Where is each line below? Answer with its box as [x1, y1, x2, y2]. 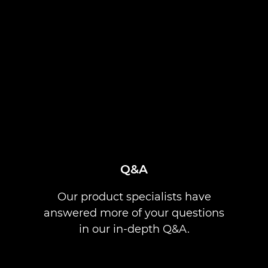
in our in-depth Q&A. [78, 223, 190, 236]
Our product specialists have [57, 190, 211, 203]
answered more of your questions [44, 206, 224, 220]
